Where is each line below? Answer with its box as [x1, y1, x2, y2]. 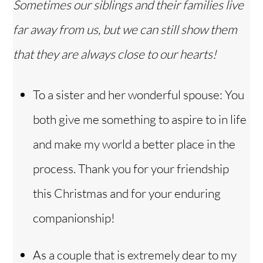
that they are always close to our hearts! [13, 46, 217, 62]
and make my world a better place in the [33, 136, 235, 152]
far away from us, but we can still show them [13, 22, 238, 38]
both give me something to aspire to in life [33, 112, 247, 127]
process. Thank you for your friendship [33, 161, 229, 177]
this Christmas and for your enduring [33, 186, 221, 201]
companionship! [33, 210, 115, 226]
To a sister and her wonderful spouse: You [33, 87, 244, 103]
